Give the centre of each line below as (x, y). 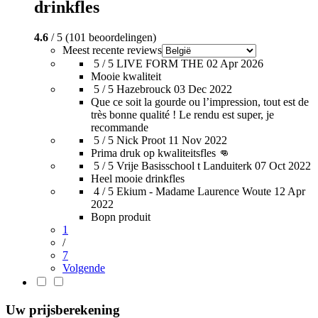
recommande (120, 127)
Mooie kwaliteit (126, 76)
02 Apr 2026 (235, 63)
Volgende (84, 268)
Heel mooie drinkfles (138, 178)
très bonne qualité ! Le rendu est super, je (182, 114)
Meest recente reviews (112, 50)
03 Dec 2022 (203, 89)
